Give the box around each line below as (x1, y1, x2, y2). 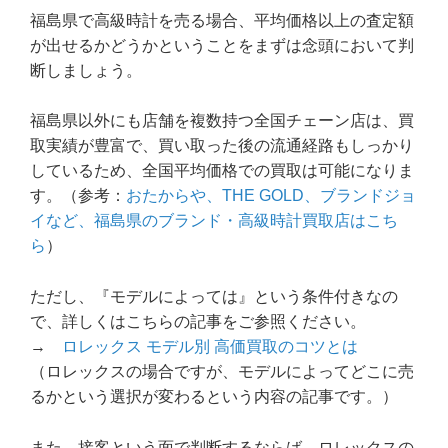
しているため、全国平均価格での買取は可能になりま (30, 162, 414, 180)
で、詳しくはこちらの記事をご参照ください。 (30, 312, 366, 330)
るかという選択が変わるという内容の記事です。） (30, 387, 398, 405)
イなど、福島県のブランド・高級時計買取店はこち (30, 212, 398, 230)
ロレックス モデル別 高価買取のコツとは (62, 337, 358, 355)
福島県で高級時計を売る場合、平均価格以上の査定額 (30, 11, 414, 29)
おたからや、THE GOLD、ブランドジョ (126, 187, 416, 205)
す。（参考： (30, 187, 126, 205)
